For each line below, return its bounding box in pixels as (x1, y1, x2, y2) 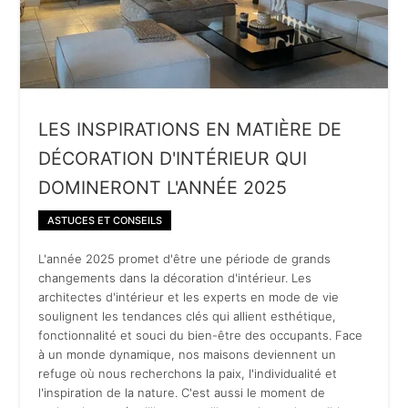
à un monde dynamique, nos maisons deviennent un (38, 346, 337, 362)
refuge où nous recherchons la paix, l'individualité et (38, 365, 338, 381)
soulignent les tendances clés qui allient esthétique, (38, 308, 337, 323)
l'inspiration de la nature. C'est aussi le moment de (38, 384, 326, 400)
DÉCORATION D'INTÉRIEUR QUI (38, 147, 308, 169)
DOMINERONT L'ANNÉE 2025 (38, 176, 288, 199)
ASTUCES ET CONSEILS (47, 213, 163, 227)
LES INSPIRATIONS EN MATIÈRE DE (38, 117, 342, 140)
